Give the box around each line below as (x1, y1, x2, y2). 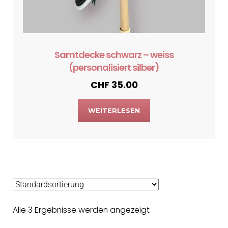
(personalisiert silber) (69, 61, 159, 74)
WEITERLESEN (88, 107, 140, 115)
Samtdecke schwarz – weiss (54, 48, 174, 61)
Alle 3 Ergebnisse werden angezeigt (13, 204, 150, 216)
